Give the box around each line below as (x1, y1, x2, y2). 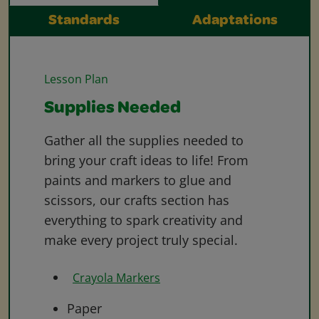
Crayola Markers (73, 269, 160, 286)
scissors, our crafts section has (44, 191, 229, 209)
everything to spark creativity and (44, 211, 243, 229)
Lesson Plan (44, 70, 108, 87)
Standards (48, 14, 120, 28)
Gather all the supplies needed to (44, 131, 244, 149)
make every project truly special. (44, 231, 238, 249)
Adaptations (192, 14, 278, 28)
